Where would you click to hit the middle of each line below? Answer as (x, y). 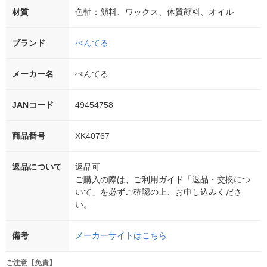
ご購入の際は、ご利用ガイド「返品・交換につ (163, 180)
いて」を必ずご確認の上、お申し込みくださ (159, 192)
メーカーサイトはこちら (121, 236)
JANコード (33, 105)
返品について (37, 167)
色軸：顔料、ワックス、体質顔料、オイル (154, 12)
